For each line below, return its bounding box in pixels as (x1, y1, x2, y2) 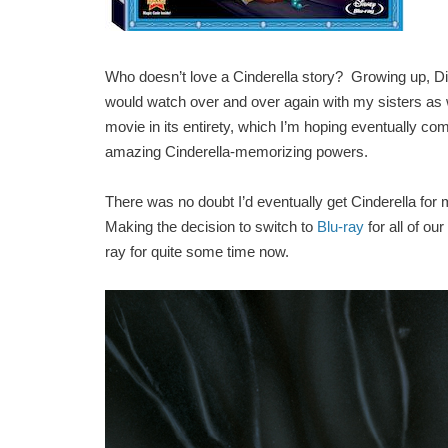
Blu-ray (316, 219, 364, 235)
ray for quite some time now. (104, 244, 293, 260)
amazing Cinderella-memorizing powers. (104, 143, 376, 160)
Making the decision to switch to (104, 219, 317, 235)
